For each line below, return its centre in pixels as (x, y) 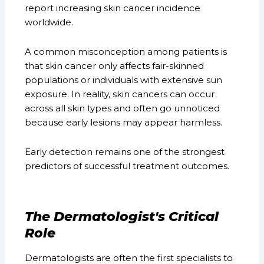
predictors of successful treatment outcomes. (127, 166)
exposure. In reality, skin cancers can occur (120, 94)
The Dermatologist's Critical (122, 216)
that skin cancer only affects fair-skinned (115, 66)
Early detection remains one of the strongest (125, 152)
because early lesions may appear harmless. (124, 123)
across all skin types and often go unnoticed (123, 108)
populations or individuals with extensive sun (124, 80)
